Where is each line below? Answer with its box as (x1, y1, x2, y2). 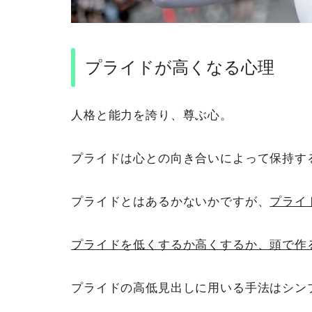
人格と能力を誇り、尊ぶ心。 (71, 109, 233, 123)
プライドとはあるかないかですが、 (71, 195, 270, 209)
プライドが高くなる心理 (85, 58, 274, 77)
